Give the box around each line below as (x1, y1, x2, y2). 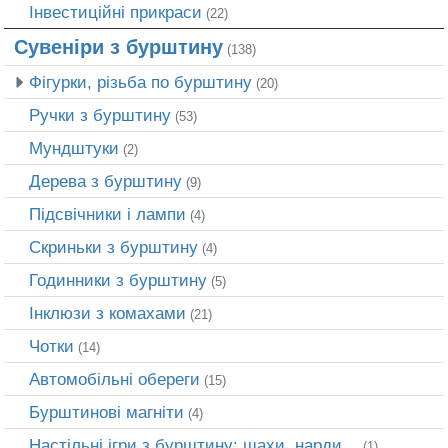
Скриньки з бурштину (29, 237, 198, 258)
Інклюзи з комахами (29, 303, 186, 324)
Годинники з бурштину (29, 270, 207, 291)
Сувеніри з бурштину (14, 36, 223, 59)
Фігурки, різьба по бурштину (29, 72, 252, 93)
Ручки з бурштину (29, 105, 171, 126)
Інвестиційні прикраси (29, 2, 202, 23)
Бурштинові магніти (29, 402, 184, 423)
